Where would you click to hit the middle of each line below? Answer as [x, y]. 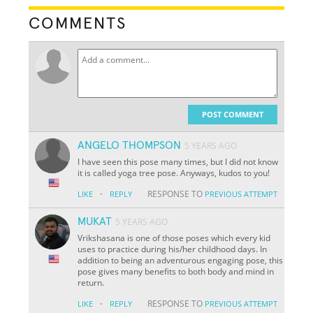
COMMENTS [78, 23]
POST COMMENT [232, 114]
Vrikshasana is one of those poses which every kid [174, 238]
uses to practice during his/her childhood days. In [173, 249]
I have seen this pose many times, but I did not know [178, 161]
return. [91, 282]
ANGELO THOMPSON [130, 145]
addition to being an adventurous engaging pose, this [181, 260]
